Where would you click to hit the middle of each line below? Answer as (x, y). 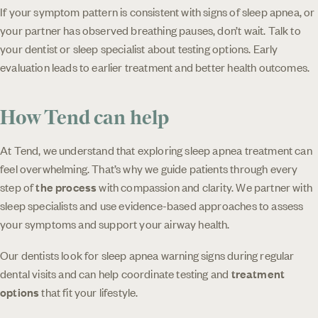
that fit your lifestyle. (89, 291)
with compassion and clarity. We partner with (204, 186)
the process (66, 186)
